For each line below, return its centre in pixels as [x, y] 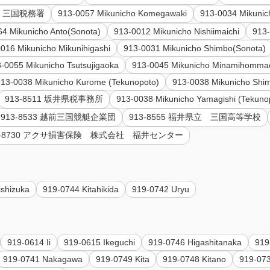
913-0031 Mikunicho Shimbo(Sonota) [195, 49]
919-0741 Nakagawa [43, 259]
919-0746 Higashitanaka [195, 242]
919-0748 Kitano [195, 259]
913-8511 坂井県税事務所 [54, 99]
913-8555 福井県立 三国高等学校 [195, 117]
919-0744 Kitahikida [81, 189]
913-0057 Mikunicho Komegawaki [123, 14]
